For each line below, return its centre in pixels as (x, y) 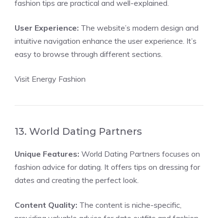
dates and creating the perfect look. (77, 180)
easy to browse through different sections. (89, 54)
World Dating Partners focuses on (140, 154)
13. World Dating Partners (78, 131)
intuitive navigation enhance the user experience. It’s (106, 41)
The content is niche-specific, (129, 205)
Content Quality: (46, 205)
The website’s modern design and (139, 28)
